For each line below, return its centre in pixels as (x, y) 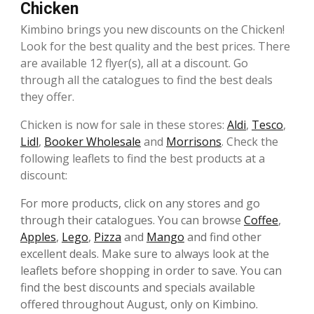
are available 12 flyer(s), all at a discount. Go (134, 63)
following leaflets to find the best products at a (143, 159)
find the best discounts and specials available (138, 288)
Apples (38, 237)
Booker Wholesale (93, 142)
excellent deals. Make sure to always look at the (145, 254)
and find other (223, 237)
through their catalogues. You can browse (132, 220)
